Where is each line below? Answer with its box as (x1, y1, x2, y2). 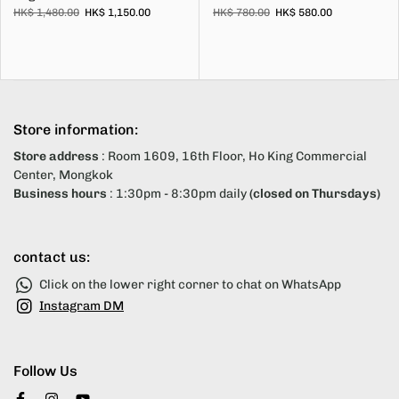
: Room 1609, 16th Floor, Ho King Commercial (99, 149, 367, 164)
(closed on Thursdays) (249, 186, 380, 201)
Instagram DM (39, 297, 124, 313)
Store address (13, 149, 99, 164)
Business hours (13, 186, 107, 201)
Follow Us (13, 362, 77, 379)
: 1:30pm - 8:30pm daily (107, 186, 249, 201)
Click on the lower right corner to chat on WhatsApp (39, 276, 341, 292)
